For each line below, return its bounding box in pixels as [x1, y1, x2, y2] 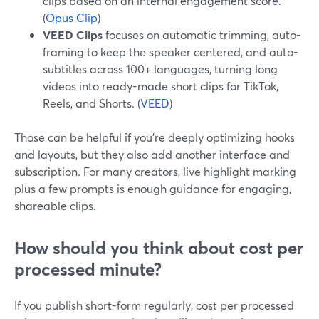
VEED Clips [43, 27, 103, 42]
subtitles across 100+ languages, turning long [43, 61, 278, 76]
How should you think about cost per [14, 236, 303, 259]
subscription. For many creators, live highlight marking [14, 164, 296, 179]
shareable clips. [14, 198, 96, 213]
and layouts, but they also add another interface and [14, 147, 290, 162]
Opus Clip [46, 10, 98, 25]
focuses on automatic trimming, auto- [103, 27, 301, 42]
